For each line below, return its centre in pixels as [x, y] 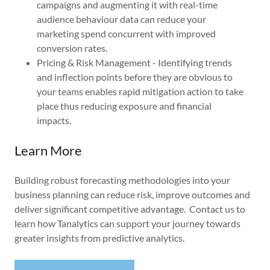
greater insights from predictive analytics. [99, 238]
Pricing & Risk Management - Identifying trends [134, 62]
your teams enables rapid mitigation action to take [140, 91]
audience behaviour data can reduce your [121, 19]
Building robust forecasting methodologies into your [122, 180]
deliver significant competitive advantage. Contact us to [130, 209]
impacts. [55, 120]
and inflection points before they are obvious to [134, 77]
